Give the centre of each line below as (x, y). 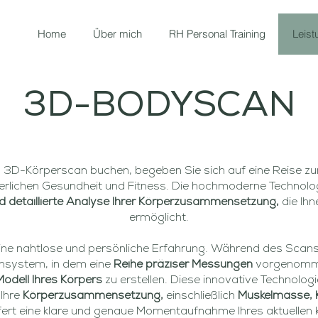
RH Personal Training (217, 34)
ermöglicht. (159, 218)
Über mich (117, 34)
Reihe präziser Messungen (183, 265)
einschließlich (201, 296)
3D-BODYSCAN (159, 107)
